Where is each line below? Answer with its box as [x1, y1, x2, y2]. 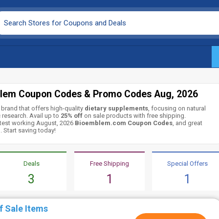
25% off [59, 112, 83, 119]
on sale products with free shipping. [83, 112, 186, 119]
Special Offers [167, 160, 208, 167]
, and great [173, 119, 203, 127]
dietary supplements [85, 105, 149, 112]
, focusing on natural [148, 105, 206, 112]
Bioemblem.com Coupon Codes [75, 119, 173, 127]
